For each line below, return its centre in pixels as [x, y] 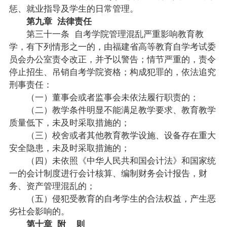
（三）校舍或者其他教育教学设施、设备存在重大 [112, 135]
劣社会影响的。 [39, 211]
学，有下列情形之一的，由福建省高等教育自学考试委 [112, 46]
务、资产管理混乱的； [52, 185]
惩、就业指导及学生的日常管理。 [73, 8]
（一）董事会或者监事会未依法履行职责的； [104, 97]
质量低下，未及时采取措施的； [69, 122]
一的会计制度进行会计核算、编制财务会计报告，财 [108, 173]
